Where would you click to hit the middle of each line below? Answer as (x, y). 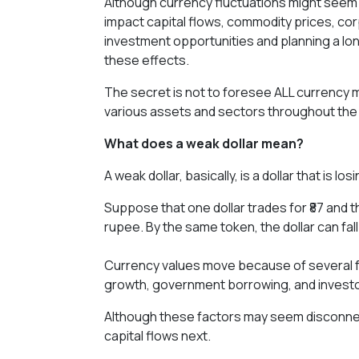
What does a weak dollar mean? (204, 143)
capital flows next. (157, 335)
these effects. (147, 60)
